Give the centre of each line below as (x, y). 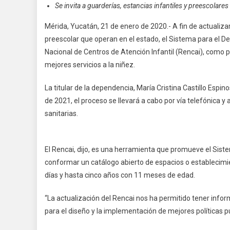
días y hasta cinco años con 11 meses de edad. (120, 175)
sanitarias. (61, 113)
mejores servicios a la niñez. (90, 65)
